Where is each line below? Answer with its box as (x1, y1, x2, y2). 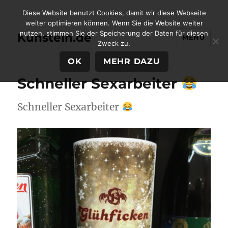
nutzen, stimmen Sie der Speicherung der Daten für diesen (20, 29, 208, 37)
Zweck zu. (98, 39, 130, 47)
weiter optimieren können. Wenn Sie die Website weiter (25, 19, 203, 27)
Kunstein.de (17, 30, 92, 45)
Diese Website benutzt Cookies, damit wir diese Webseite (22, 9, 206, 17)
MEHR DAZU (103, 56, 160, 67)
